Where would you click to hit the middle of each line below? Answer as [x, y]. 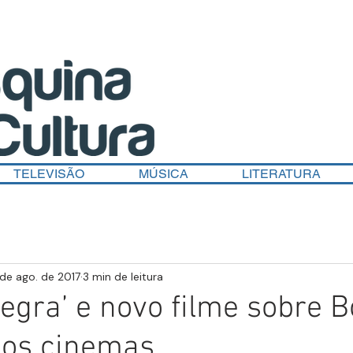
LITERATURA [281, 174]
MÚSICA [163, 174]
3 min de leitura [123, 276]
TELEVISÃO [48, 174]
